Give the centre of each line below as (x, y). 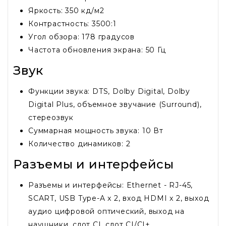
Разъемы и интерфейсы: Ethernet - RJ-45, (111, 185)
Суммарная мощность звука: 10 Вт (96, 131)
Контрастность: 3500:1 (72, 24)
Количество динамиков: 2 (79, 144)
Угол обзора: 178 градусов (81, 37)
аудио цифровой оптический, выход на (106, 212)
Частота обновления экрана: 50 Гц (97, 50)
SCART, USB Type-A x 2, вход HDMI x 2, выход (119, 199)
